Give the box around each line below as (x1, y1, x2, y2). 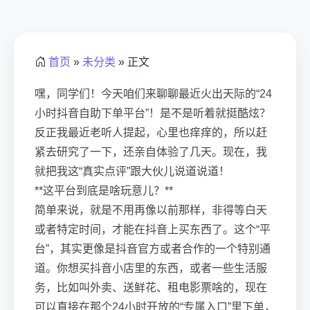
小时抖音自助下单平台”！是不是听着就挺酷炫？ (35, 107, 271, 119)
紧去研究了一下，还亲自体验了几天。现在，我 (35, 146, 267, 158)
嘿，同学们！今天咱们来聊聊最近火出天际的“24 (35, 88, 272, 100)
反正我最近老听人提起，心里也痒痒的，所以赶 (35, 127, 267, 138)
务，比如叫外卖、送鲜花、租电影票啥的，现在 (35, 282, 267, 293)
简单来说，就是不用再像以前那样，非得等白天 (35, 204, 267, 216)
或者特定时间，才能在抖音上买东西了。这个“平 (35, 224, 271, 235)
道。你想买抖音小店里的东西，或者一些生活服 (35, 262, 267, 274)
